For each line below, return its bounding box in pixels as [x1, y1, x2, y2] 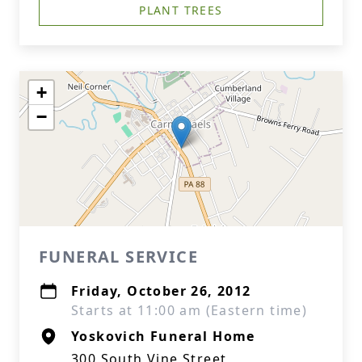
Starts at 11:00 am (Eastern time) [71, 301, 308, 319]
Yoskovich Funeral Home [71, 327, 255, 345]
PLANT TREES [139, 2, 223, 18]
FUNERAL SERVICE [39, 246, 198, 267]
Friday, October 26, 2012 [71, 282, 251, 300]
